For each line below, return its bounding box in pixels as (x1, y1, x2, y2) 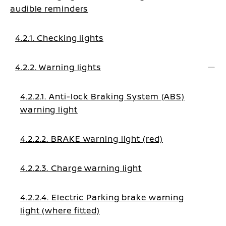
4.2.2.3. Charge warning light (20, 162, 142, 174)
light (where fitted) (20, 205, 100, 216)
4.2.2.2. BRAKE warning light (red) (20, 133, 163, 144)
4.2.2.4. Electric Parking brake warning (20, 192, 185, 203)
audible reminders (10, 3, 88, 14)
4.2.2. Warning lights (15, 62, 101, 73)
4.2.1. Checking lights (15, 32, 103, 43)
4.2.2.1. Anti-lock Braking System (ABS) (20, 91, 185, 102)
